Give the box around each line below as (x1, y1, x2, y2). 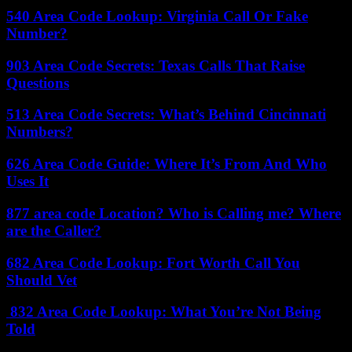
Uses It (6, 173, 49, 190)
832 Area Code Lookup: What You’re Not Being (6, 303, 321, 321)
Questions (6, 74, 69, 91)
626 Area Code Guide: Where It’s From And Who (6, 156, 327, 173)
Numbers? (6, 123, 73, 141)
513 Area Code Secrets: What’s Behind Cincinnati (6, 106, 326, 123)
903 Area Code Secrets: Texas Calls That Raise (6, 57, 305, 74)
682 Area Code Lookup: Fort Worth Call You (6, 254, 300, 271)
